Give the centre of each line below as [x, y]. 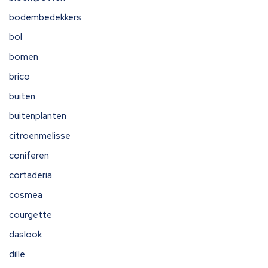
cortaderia [31, 175]
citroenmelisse [40, 136]
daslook [25, 234]
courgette [31, 215]
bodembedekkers [45, 17]
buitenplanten [38, 116]
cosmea [26, 195]
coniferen [29, 156]
